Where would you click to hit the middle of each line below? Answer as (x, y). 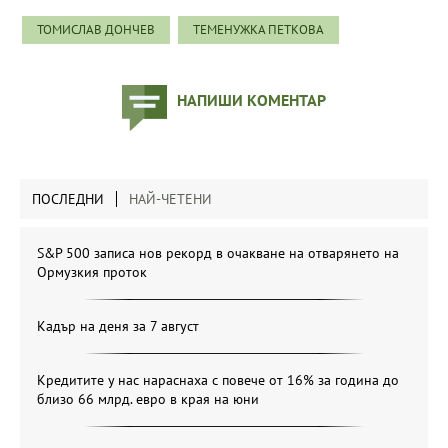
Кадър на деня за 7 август (118, 326)
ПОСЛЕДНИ (68, 199)
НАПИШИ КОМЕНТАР (251, 100)
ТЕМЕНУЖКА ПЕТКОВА (258, 30)
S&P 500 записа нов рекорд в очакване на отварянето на (218, 253)
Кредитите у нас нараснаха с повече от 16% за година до (218, 380)
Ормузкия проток (92, 272)
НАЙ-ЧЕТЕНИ (170, 199)
